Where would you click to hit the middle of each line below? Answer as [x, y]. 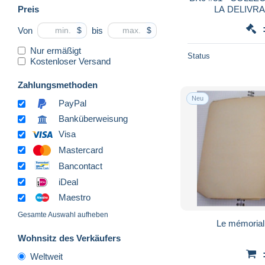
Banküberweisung [93, 119]
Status [199, 56]
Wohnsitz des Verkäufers [69, 238]
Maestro [75, 198]
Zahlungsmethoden [58, 85]
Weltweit [46, 257]
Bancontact [80, 166]
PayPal [72, 104]
